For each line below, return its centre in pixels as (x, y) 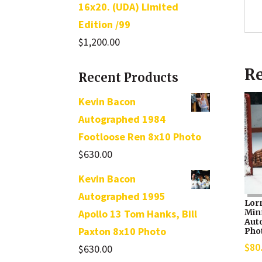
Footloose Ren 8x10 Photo (140, 137)
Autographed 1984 (122, 119)
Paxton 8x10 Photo (123, 232)
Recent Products (129, 78)
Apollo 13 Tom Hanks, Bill (138, 214)
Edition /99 (105, 25)
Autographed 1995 (122, 196)
